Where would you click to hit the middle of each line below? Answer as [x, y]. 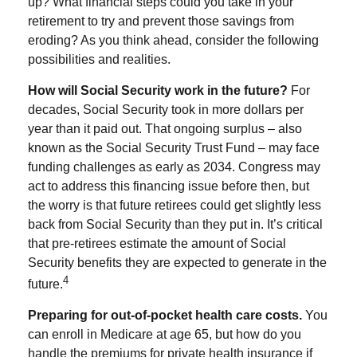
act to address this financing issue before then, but [169, 186]
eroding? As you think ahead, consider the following [173, 40]
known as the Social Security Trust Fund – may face [174, 147]
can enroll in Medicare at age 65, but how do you [165, 334]
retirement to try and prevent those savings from [161, 21]
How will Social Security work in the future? [158, 90]
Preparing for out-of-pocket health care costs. [165, 315]
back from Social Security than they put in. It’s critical [175, 224]
